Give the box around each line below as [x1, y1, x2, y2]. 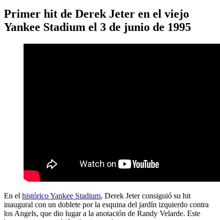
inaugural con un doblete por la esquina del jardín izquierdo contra [4, 200, 209, 209]
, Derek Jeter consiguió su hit [101, 192, 191, 200]
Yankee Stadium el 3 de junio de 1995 [4, 21, 191, 34]
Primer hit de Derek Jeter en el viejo [4, 7, 189, 21]
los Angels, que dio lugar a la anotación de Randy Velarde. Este [4, 209, 200, 218]
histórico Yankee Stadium [22, 192, 101, 200]
